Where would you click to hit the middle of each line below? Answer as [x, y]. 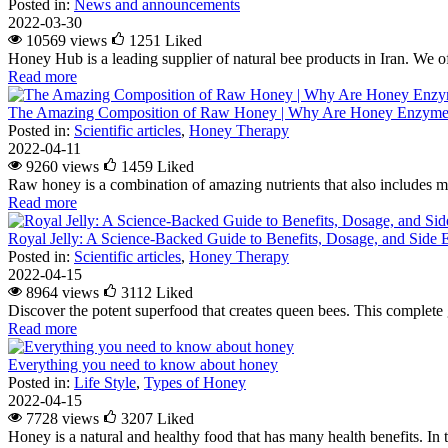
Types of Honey [195, 383]
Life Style [105, 383]
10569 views [66, 41]
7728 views [62, 419]
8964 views [62, 293]
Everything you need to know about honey [143, 365]
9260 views [62, 167]
